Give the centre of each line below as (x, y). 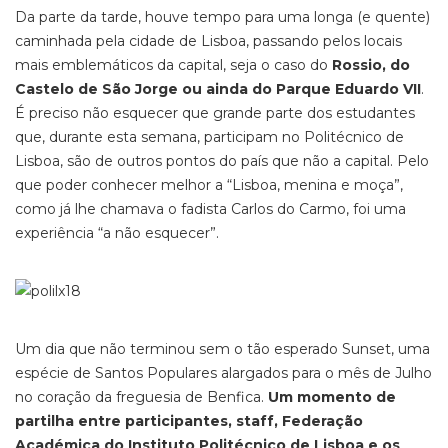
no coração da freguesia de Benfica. (141, 397)
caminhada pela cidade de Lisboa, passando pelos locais (208, 41)
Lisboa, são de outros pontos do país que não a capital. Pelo (222, 161)
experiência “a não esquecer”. (119, 233)
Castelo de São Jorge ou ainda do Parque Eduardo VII (218, 89)
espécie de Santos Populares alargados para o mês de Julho (223, 373)
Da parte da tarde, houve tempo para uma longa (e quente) (222, 17)
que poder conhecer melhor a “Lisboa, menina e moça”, (209, 185)
